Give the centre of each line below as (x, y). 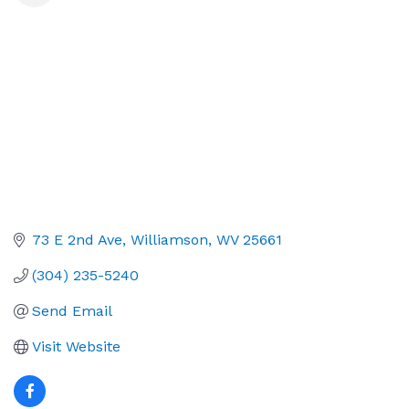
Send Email (72, 311)
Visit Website (76, 347)
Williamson (169, 240)
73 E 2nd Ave (77, 240)
